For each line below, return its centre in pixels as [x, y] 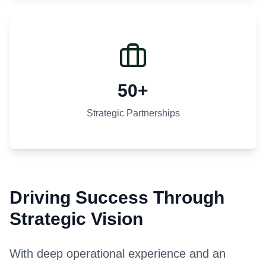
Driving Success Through [117, 197]
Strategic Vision [76, 218]
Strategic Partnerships [133, 113]
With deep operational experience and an [118, 253]
